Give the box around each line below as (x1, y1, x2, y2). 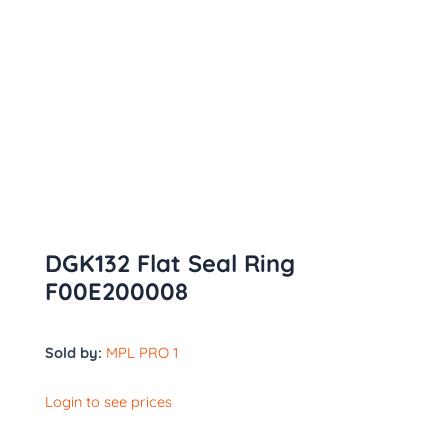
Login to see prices (45, 392, 172, 412)
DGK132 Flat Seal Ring (45, 247, 295, 278)
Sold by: (45, 342, 102, 362)
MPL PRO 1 (106, 342, 178, 362)
